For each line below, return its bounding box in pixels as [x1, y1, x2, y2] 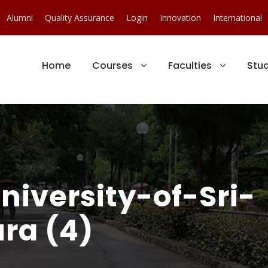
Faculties [168, 59, 212, 72]
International [213, 12, 262, 23]
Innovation [160, 12, 201, 23]
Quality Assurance [45, 12, 114, 23]
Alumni [7, 12, 33, 23]
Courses [92, 59, 133, 72]
